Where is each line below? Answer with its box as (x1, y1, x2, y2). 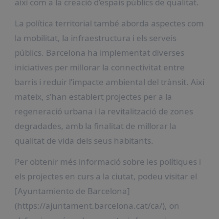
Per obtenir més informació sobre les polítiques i (14, 155, 201, 167)
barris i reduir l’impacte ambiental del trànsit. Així (14, 76, 204, 88)
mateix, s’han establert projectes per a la (14, 90, 172, 102)
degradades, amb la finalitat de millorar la (14, 120, 176, 131)
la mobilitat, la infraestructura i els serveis (14, 32, 176, 44)
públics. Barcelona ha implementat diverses (14, 46, 184, 58)
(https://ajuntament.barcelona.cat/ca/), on (14, 199, 179, 211)
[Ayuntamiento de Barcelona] (14, 185, 130, 197)
